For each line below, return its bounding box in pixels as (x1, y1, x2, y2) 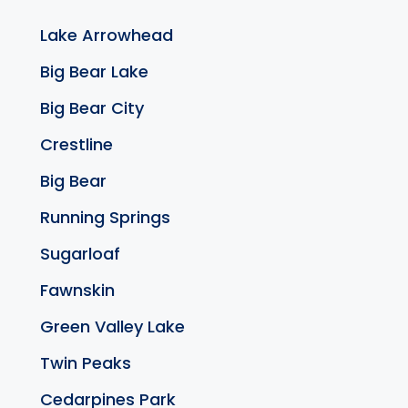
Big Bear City (40, 96, 144, 119)
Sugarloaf (40, 241, 120, 265)
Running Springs (40, 205, 170, 229)
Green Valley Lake (40, 314, 185, 338)
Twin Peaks (40, 351, 131, 374)
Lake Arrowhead (40, 23, 173, 46)
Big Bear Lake (40, 59, 148, 83)
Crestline (40, 132, 113, 156)
